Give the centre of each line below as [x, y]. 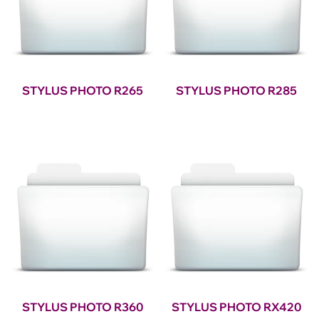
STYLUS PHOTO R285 [236, 91]
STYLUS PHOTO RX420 [236, 307]
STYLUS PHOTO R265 [83, 91]
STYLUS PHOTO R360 [83, 307]
